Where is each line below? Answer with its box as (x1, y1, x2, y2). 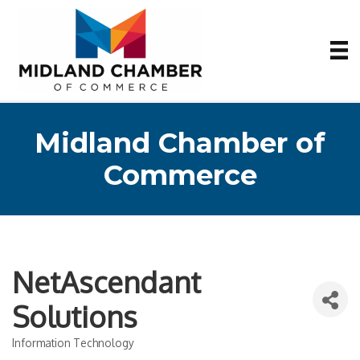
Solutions (12, 298, 137, 334)
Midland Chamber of (35, 126, 325, 160)
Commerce (103, 158, 257, 192)
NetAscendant (12, 264, 201, 300)
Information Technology (12, 336, 134, 350)
